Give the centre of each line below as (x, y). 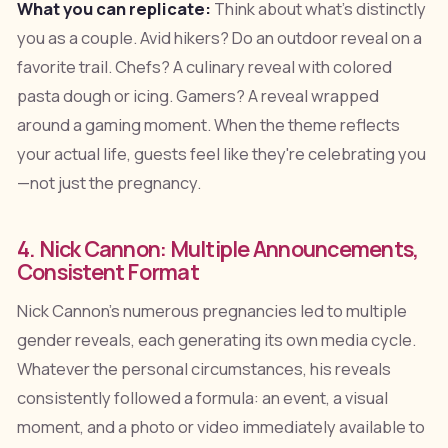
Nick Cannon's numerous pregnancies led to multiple (211, 311)
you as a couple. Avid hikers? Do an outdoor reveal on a (219, 38)
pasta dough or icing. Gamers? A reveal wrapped (197, 96)
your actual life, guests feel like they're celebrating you (221, 154)
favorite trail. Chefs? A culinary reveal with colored (204, 67)
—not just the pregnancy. (108, 183)
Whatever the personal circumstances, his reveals (203, 369)
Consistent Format (107, 272)
